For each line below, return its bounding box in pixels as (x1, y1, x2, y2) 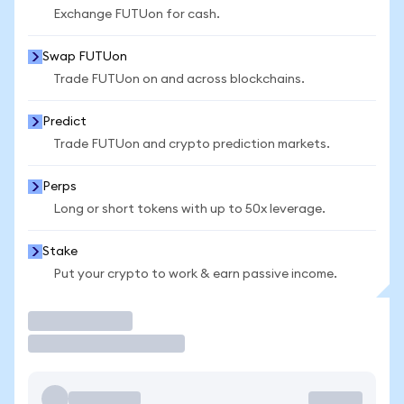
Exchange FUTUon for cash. (53, 8, 220, 21)
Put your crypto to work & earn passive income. (53, 268, 337, 280)
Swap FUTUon (42, 50, 127, 63)
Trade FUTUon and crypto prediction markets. (53, 138, 330, 151)
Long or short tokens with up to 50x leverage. (53, 203, 326, 216)
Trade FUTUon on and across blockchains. (53, 73, 305, 86)
